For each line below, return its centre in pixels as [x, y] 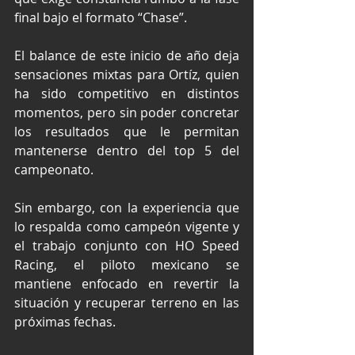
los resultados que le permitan [127, 131]
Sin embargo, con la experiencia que [127, 207]
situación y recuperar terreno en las [127, 302]
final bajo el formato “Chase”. [101, 17]
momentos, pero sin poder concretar [127, 112]
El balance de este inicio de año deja [127, 55]
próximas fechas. [65, 321]
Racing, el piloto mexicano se [127, 264]
